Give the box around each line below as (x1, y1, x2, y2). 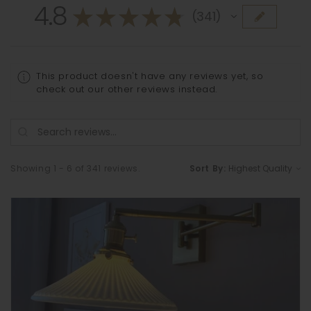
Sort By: (189, 162, 226, 174)
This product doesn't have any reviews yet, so (36, 69, 264, 83)
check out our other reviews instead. (36, 83, 217, 96)
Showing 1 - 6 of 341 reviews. (10, 162, 141, 174)
